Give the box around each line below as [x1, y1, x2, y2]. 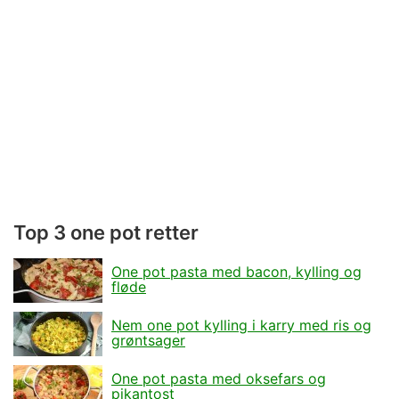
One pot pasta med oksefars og [111, 370, 326, 388]
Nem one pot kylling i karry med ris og [111, 316, 371, 335]
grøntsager [111, 331, 185, 350]
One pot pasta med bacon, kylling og [111, 263, 362, 281]
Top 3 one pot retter [13, 220, 199, 244]
